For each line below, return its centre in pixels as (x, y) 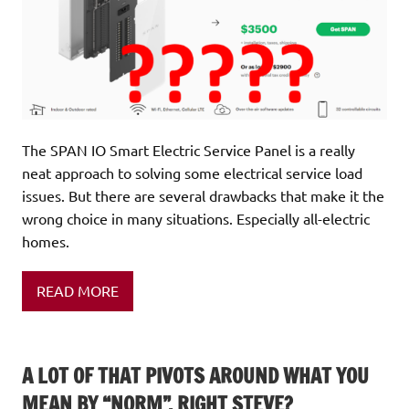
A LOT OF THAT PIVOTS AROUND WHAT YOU (195, 375)
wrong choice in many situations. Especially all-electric (196, 219)
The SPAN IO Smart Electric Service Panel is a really (189, 150)
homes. (46, 241)
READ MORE (78, 291)
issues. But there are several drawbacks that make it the (203, 196)
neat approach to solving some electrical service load (192, 173)
